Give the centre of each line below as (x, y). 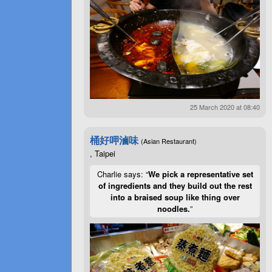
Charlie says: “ (122, 174)
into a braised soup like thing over (175, 197)
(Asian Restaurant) (169, 141)
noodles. (174, 209)
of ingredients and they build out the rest (175, 186)
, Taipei (103, 154)
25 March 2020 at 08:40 (225, 107)
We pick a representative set (200, 174)
